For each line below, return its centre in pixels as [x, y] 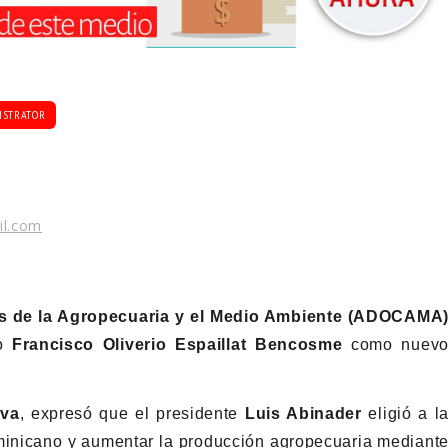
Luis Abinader [303, 413]
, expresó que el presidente [132, 413]
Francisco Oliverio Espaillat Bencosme [177, 344]
